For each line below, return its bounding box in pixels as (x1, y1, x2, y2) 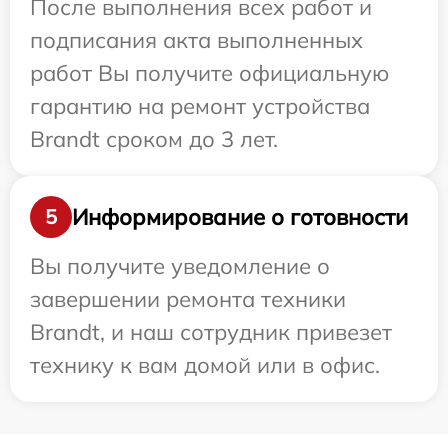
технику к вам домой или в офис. (30, 351, 380, 380)
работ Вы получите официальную (30, 59, 389, 88)
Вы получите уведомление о (30, 252, 330, 281)
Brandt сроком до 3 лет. (30, 125, 278, 154)
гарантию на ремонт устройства (30, 92, 370, 121)
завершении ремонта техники (30, 285, 346, 314)
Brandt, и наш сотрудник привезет (30, 318, 392, 347)
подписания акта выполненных (30, 26, 363, 55)
